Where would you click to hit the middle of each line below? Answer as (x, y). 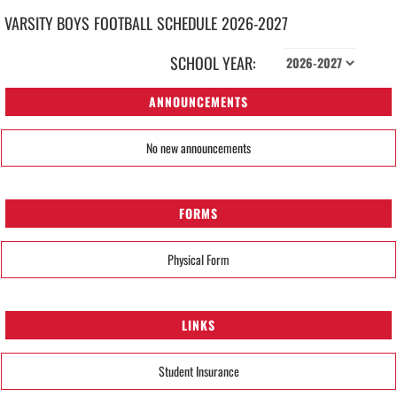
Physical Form (198, 259)
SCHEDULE (187, 23)
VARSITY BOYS (47, 23)
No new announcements (198, 147)
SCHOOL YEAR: (213, 62)
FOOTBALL (123, 23)
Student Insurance (198, 370)
